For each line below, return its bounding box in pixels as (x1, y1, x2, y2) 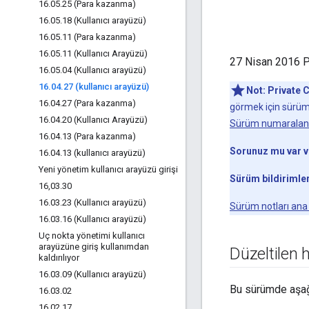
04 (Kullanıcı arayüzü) (62, 65, 146, 75)
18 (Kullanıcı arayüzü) (62, 15, 146, 26)
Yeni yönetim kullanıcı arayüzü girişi (39, 164, 178, 175)
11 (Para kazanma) (62, 32, 136, 42)
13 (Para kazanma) (62, 131, 136, 141)
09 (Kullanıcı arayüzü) (62, 269, 146, 279)
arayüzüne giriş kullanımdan (39, 241, 149, 252)
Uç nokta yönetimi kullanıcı (39, 230, 145, 241)
